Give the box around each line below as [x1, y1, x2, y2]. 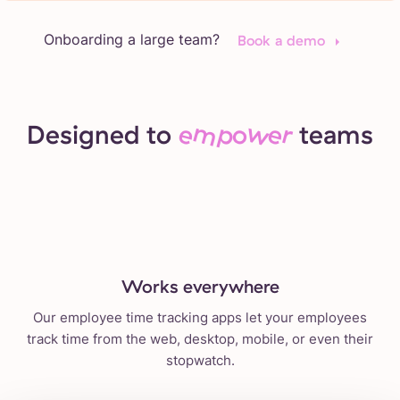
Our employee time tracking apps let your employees [33, 309, 367, 327]
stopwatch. [165, 352, 235, 370]
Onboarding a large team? [43, 30, 220, 49]
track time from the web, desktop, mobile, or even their [27, 330, 373, 348]
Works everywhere [121, 275, 279, 298]
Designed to [27, 118, 179, 151]
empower [179, 118, 292, 151]
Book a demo [237, 30, 325, 49]
